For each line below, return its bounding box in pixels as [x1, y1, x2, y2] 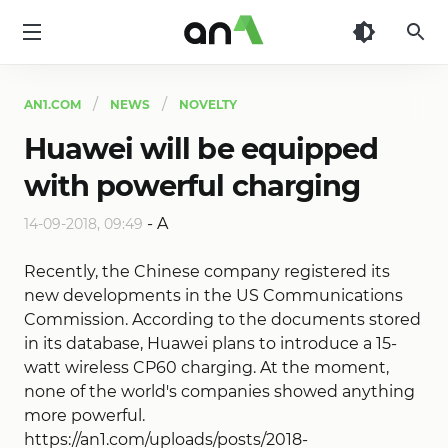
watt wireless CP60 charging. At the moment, [24, 358, 389, 377]
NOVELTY [179, 97, 237, 112]
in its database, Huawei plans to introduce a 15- [24, 334, 397, 353]
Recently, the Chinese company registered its [24, 262, 390, 281]
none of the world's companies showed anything [24, 382, 415, 401]
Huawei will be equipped [24, 131, 378, 166]
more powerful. [24, 406, 145, 425]
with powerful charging [24, 168, 360, 203]
